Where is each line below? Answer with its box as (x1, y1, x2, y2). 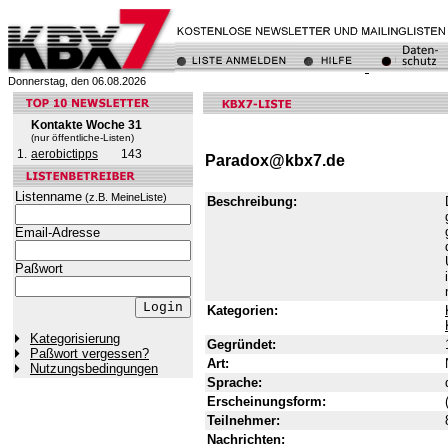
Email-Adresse (15, 225, 100, 240)
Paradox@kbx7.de (205, 152, 345, 170)
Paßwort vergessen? (30, 346, 149, 362)
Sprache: (207, 374, 262, 390)
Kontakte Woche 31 (31, 118, 142, 132)
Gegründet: (207, 336, 276, 352)
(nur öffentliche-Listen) (31, 132, 134, 143)
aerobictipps (31, 147, 98, 161)
